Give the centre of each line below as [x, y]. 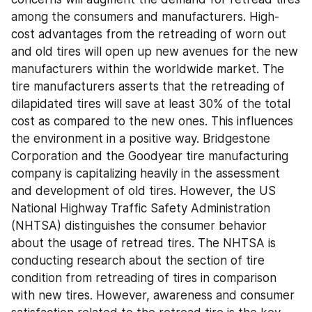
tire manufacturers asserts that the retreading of [148, 86]
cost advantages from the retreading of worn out [149, 34]
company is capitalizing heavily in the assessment [146, 173]
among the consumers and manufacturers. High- [145, 17]
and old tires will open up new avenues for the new [155, 52]
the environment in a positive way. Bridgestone [141, 139]
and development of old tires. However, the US [143, 191]
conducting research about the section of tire [138, 260]
